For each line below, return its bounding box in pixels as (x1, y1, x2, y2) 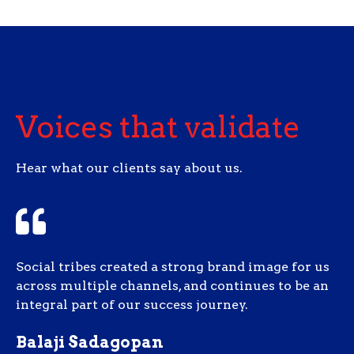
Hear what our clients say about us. (16, 160, 243, 176)
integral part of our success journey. (16, 297, 248, 313)
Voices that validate (16, 108, 300, 145)
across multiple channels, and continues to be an (16, 278, 329, 294)
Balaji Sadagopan (16, 333, 164, 352)
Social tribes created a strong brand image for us (16, 259, 330, 275)
